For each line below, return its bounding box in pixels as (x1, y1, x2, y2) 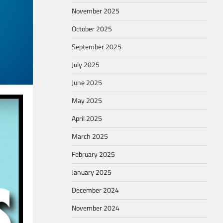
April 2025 (72, 113, 102, 124)
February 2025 (72, 149, 115, 160)
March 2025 (72, 131, 108, 142)
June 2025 (72, 77, 102, 88)
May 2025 (72, 95, 102, 106)
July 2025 (72, 59, 100, 70)
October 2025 (72, 23, 112, 34)
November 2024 (72, 203, 119, 214)
